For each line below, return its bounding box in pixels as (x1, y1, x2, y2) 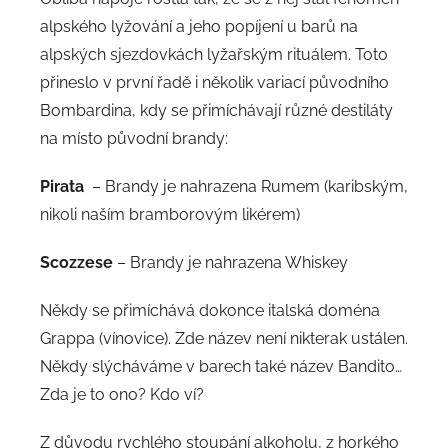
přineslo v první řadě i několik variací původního (40, 73, 389, 93)
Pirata (40, 177, 84, 197)
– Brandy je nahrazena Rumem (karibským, (84, 177, 408, 197)
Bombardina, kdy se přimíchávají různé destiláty (40, 101, 393, 121)
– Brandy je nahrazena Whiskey (113, 253, 348, 273)
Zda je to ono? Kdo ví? (40, 385, 204, 405)
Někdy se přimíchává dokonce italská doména (40, 301, 380, 321)
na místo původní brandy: (40, 129, 228, 149)
